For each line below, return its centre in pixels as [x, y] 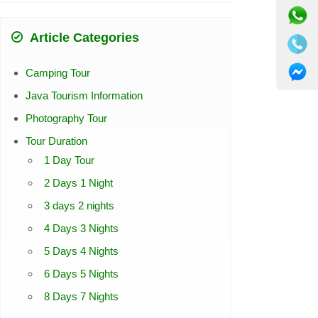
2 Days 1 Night [78, 183]
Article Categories [82, 38]
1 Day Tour [69, 160]
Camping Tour [57, 73]
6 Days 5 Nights [81, 274]
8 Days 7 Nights [81, 297]
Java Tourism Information [84, 96]
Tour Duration [56, 141]
